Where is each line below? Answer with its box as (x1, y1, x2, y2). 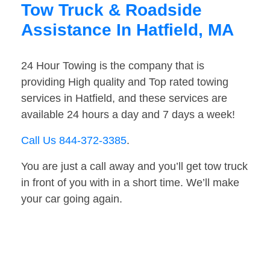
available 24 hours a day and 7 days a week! (21, 108, 235, 121)
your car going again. (21, 193, 122, 206)
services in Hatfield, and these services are (21, 92, 227, 105)
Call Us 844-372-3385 (21, 134, 127, 147)
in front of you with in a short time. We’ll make (21, 177, 239, 189)
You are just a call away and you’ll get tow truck (21, 160, 248, 173)
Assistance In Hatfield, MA (21, 20, 234, 40)
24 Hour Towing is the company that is (21, 60, 204, 72)
